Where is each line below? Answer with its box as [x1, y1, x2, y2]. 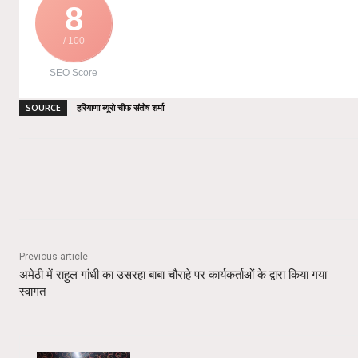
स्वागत [19, 284, 46, 299]
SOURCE [26, 101, 61, 113]
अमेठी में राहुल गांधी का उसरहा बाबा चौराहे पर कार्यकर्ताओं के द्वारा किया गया [19, 267, 327, 282]
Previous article [19, 250, 88, 262]
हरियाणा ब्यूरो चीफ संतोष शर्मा [77, 101, 164, 113]
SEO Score [50, 66, 97, 78]
